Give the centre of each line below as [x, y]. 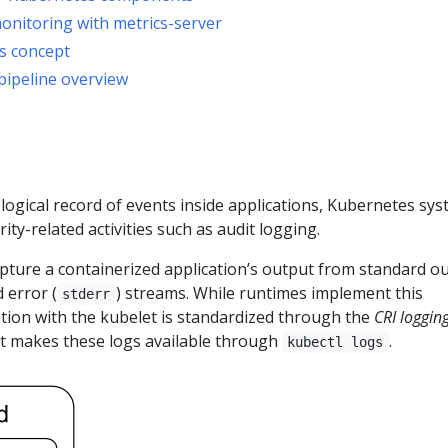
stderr [86, 294]
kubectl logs [335, 342]
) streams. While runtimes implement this [269, 293]
